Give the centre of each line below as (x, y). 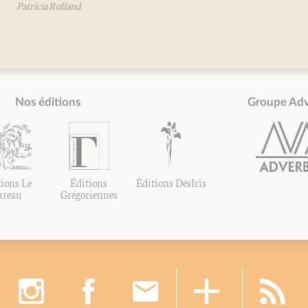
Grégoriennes (89, 194)
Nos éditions (47, 102)
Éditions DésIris (171, 182)
